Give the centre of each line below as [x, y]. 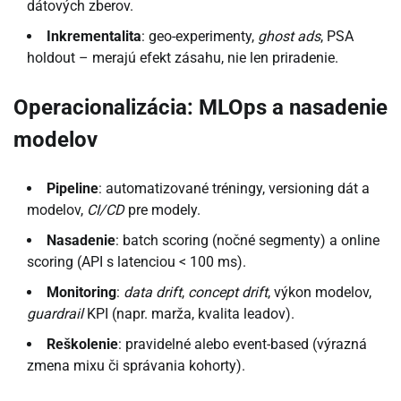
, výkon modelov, [320, 292]
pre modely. [162, 209]
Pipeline [73, 188]
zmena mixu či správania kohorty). [136, 365]
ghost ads [289, 36]
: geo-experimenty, [200, 36]
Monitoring [81, 292]
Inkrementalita [94, 36]
